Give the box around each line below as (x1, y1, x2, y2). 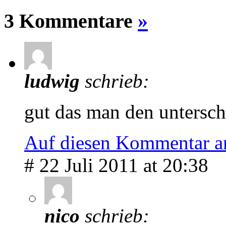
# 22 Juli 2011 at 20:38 (24, 154, 208, 177)
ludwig (24, 70, 85, 92)
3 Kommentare (4, 9, 138, 32)
